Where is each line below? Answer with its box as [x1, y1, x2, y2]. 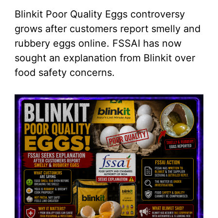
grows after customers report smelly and [15, 23, 200, 35]
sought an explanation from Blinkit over [15, 52, 195, 64]
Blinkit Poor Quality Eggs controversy [15, 8, 185, 20]
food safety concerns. [15, 67, 115, 79]
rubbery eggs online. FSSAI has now [15, 37, 182, 50]
